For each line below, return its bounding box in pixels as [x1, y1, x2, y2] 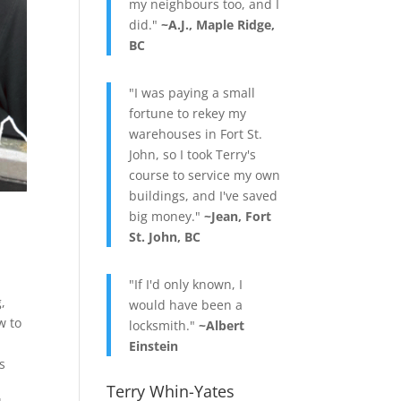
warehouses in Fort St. [129, 125, 263, 143]
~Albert [199, 317, 245, 335]
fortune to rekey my [129, 105, 247, 123]
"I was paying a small [129, 84, 256, 102]
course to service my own [129, 166, 281, 184]
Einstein [129, 337, 179, 355]
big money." [129, 208, 205, 226]
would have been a [129, 296, 243, 314]
